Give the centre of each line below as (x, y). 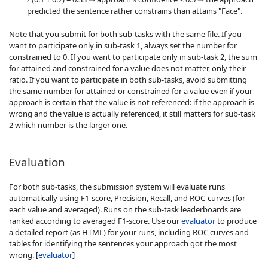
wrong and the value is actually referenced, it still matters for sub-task (132, 113)
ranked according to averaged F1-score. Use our (95, 220)
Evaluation (37, 162)
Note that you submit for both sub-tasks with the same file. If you (125, 34)
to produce (236, 220)
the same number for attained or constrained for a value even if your (131, 91)
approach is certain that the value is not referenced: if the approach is (132, 102)
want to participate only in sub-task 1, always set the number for (123, 45)
